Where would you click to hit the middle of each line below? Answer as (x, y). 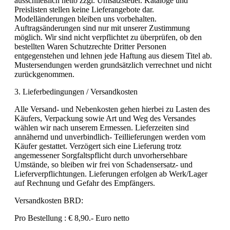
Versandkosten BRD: (49, 200)
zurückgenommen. (44, 74)
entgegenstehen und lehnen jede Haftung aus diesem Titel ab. (113, 55)
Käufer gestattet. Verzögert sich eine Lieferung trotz (98, 146)
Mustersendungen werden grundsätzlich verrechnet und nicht (113, 65)
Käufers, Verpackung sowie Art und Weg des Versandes (105, 118)
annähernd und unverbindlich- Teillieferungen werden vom (110, 137)
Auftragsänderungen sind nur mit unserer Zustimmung (102, 28)
